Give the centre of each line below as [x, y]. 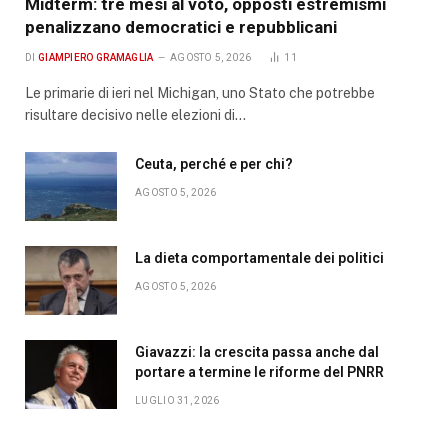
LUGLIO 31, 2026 [177, 400]
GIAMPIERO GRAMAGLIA [95, 57]
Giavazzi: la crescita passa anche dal [257, 351]
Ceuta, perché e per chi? [214, 163]
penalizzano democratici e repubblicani [181, 26]
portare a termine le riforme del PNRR [259, 371]
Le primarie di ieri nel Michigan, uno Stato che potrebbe [200, 92]
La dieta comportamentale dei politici [259, 257]
